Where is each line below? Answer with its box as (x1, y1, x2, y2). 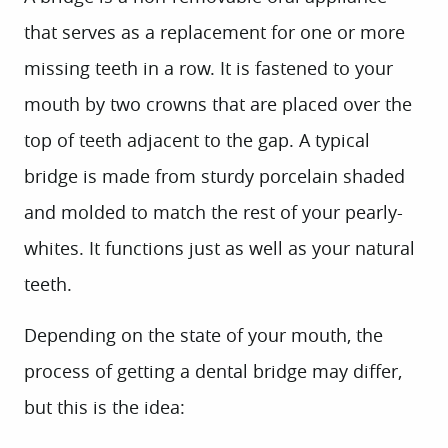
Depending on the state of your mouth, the (24, 323, 383, 347)
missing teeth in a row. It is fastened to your (24, 56, 393, 80)
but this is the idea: (24, 395, 185, 419)
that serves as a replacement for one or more (24, 20, 405, 44)
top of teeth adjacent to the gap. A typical (24, 128, 370, 152)
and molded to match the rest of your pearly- (24, 200, 403, 224)
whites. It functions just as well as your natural (24, 236, 415, 260)
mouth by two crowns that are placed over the (24, 92, 412, 116)
